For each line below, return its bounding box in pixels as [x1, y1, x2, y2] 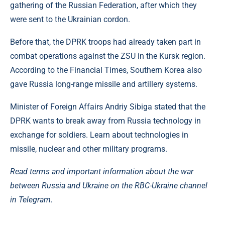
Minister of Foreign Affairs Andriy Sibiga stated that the [10, 102, 205, 111]
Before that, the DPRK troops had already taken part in [10, 37, 201, 47]
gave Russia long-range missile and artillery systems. [10, 79, 197, 89]
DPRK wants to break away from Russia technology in [10, 116, 201, 126]
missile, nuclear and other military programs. [10, 144, 167, 154]
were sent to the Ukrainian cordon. [10, 15, 130, 24]
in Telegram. [10, 195, 53, 204]
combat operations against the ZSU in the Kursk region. [10, 51, 205, 61]
